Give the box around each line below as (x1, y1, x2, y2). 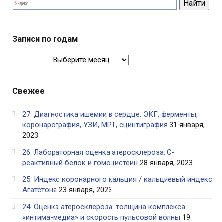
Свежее (12, 86, 45, 96)
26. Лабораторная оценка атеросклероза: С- (22, 147, 175, 157)
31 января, (169, 120, 205, 129)
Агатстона (22, 185, 57, 194)
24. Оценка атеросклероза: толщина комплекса (22, 202, 185, 211)
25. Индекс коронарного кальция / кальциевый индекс (22, 174, 212, 184)
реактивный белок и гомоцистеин (22, 158, 138, 167)
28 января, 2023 (140, 158, 193, 167)
